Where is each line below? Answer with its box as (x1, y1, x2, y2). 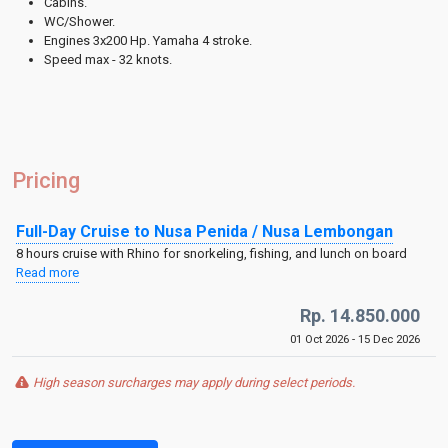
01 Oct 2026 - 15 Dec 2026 (290, 332, 420, 346)
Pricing (12, 168, 80, 193)
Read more (16, 265, 79, 280)
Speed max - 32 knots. (44, 52, 172, 67)
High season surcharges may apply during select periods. (30, 375, 356, 390)
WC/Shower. (44, 14, 115, 29)
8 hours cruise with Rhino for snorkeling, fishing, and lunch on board (16, 246, 407, 261)
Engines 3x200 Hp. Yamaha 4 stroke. (44, 33, 252, 48)
